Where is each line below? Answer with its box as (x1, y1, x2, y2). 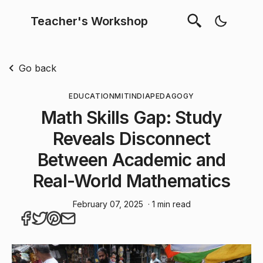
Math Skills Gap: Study (41, 107, 222, 128)
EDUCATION (68, 92, 115, 100)
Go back (19, 62, 56, 74)
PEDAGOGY (150, 92, 195, 100)
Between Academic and (37, 149, 226, 170)
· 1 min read (147, 199, 191, 209)
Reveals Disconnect (52, 128, 211, 149)
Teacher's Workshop (31, 14, 148, 28)
